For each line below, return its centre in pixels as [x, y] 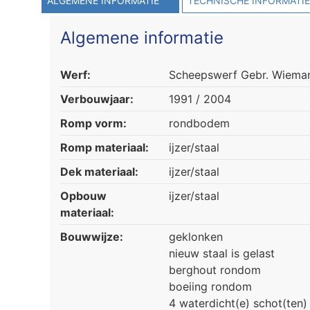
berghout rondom [215, 270]
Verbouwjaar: [97, 99]
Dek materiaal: [99, 172]
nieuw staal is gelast [222, 254]
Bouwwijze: [92, 237]
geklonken [196, 237]
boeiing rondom [210, 287]
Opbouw [83, 196]
